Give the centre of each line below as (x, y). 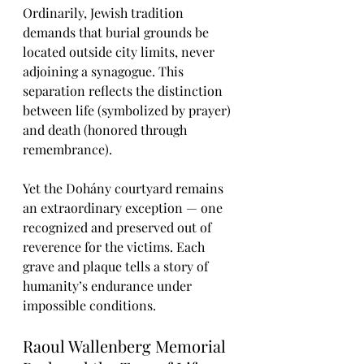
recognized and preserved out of (119, 227)
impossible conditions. (89, 305)
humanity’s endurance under (109, 286)
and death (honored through (106, 130)
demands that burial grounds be (117, 32)
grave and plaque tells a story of (117, 266)
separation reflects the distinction (124, 91)
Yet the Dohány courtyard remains (125, 188)
